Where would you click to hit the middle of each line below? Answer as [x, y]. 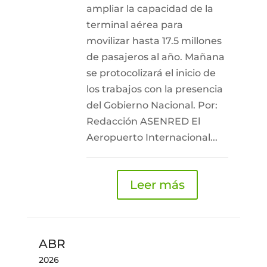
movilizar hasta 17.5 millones [154, 41]
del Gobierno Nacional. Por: [152, 105]
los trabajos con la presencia [154, 89]
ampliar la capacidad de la [150, 9]
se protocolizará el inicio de [151, 73]
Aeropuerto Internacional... [152, 137]
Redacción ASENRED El [143, 121]
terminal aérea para [134, 25]
